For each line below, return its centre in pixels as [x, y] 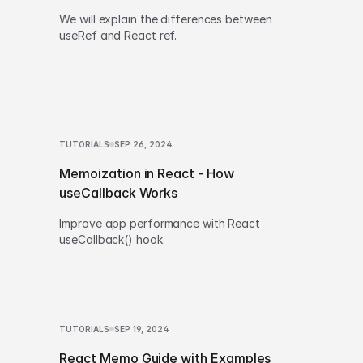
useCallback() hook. [112, 239]
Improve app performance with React [160, 223]
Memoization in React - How [147, 173]
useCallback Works [119, 193]
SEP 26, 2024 [143, 144]
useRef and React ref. [118, 35]
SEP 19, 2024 [141, 329]
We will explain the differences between [166, 19]
